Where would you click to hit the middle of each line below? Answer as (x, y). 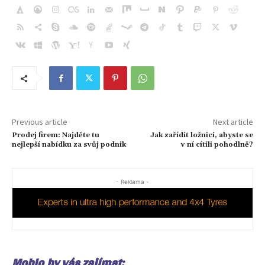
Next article (233, 122)
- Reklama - (132, 182)
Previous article (40, 122)
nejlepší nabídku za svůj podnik (69, 145)
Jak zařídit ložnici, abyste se (201, 135)
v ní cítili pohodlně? (217, 145)
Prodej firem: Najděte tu (56, 135)
